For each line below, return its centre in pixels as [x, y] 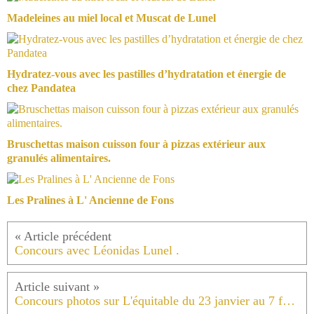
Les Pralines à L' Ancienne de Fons [90, 200]
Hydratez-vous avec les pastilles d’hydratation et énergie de [146, 74]
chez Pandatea [41, 88]
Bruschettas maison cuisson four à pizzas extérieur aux [136, 144]
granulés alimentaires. [59, 158]
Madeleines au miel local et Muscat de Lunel [111, 18]
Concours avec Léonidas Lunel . [97, 251]
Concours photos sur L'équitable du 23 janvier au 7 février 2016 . [289, 301]
